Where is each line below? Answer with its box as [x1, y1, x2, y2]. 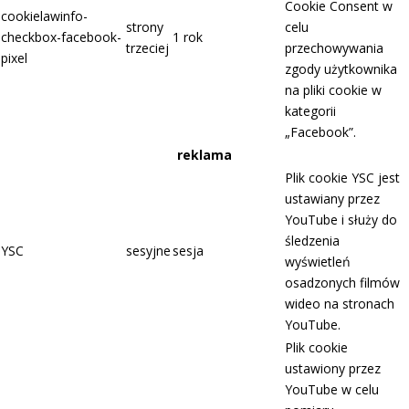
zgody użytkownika [285, 60, 397, 79]
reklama [177, 146, 232, 164]
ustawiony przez [285, 360, 381, 378]
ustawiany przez [285, 190, 380, 208]
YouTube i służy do [285, 211, 397, 229]
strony [126, 18, 163, 37]
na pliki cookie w [285, 81, 382, 100]
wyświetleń [285, 253, 351, 271]
